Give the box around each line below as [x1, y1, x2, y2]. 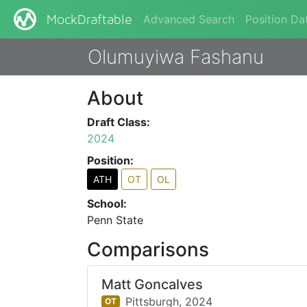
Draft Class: [87, 115, 151, 129]
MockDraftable [47, 13, 132, 27]
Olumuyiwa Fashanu [87, 45, 264, 69]
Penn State [87, 213, 144, 227]
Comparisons [87, 238, 210, 261]
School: [87, 197, 127, 210]
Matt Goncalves [101, 276, 204, 293]
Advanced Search [143, 12, 234, 26]
